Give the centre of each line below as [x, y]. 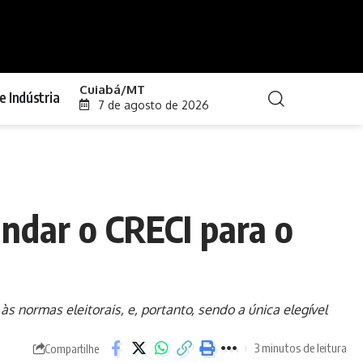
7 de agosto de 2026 [153, 105]
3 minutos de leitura [301, 348]
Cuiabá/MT [113, 89]
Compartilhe [72, 348]
